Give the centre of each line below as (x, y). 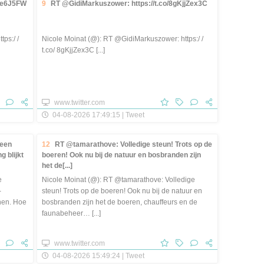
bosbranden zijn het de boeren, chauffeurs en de (120, 202)
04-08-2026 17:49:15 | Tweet (98, 114)
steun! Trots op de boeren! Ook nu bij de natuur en (122, 191)
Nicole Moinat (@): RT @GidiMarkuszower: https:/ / (123, 39)
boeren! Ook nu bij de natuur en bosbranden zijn (121, 155)
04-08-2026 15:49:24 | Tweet (98, 255)
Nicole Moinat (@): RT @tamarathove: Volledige (118, 179)
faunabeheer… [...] (71, 213)
